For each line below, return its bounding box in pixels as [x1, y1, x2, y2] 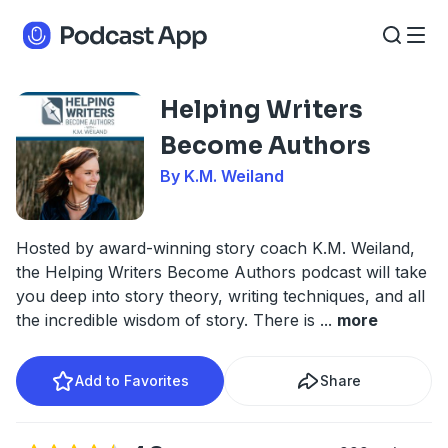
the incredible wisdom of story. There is [16, 310, 320, 330]
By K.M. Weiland [160, 166, 284, 186]
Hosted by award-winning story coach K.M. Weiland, [16, 238, 415, 258]
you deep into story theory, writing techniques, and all [16, 286, 425, 306]
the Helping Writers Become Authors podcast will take [16, 262, 427, 282]
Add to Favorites [75, 372, 189, 389]
